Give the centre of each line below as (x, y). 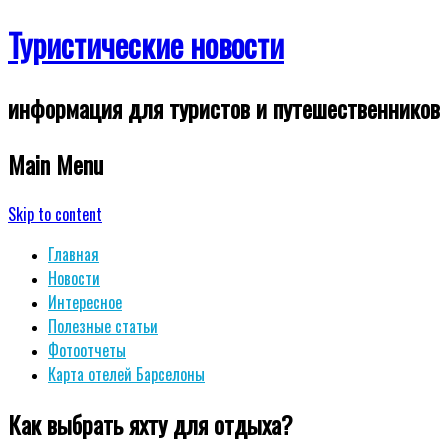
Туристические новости (146, 45)
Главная (73, 253)
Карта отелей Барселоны (126, 373)
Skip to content (55, 213)
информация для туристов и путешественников (224, 107)
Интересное (85, 301)
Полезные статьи (103, 325)
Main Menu (55, 163)
